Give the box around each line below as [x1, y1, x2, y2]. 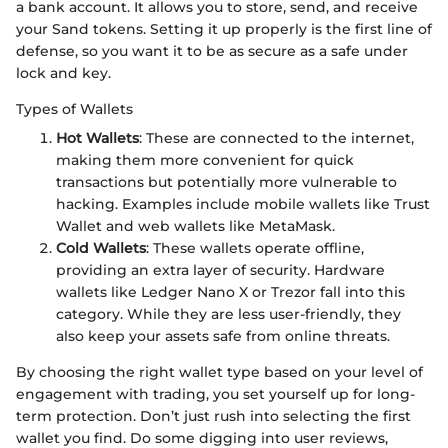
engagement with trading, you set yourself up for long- [16, 384, 415, 403]
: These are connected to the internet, [139, 128, 414, 147]
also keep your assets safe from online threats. [56, 326, 390, 345]
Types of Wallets [16, 99, 133, 118]
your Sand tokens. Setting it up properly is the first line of [16, 19, 432, 38]
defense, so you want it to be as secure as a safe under [16, 41, 408, 60]
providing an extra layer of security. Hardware [56, 260, 385, 279]
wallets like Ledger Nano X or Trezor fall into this [56, 282, 405, 301]
